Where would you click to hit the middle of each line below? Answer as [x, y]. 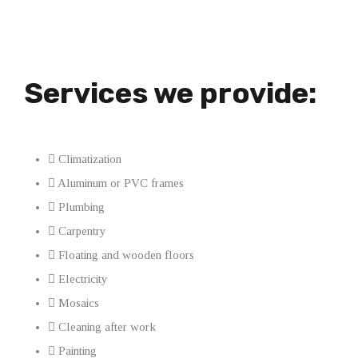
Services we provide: [170, 93]
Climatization [90, 159]
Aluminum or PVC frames [121, 183]
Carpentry [82, 231]
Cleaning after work [107, 326]
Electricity [83, 278]
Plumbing [82, 207]
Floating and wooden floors [126, 255]
